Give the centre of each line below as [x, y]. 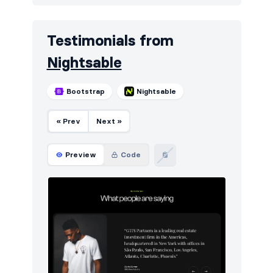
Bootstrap [85, 91]
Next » [109, 121]
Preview [80, 155]
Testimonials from [110, 41]
